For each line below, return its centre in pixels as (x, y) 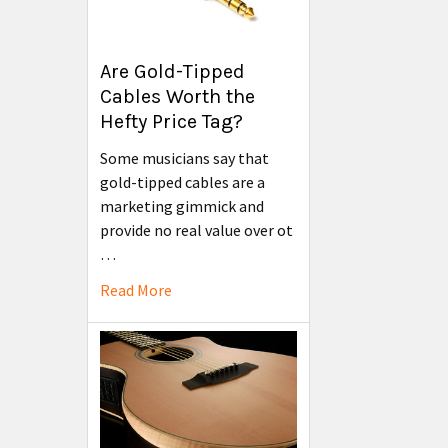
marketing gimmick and (182, 206)
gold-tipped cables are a (182, 182)
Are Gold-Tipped (172, 72)
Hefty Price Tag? (171, 122)
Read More (136, 290)
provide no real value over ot (196, 230)
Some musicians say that (184, 158)
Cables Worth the (177, 97)
